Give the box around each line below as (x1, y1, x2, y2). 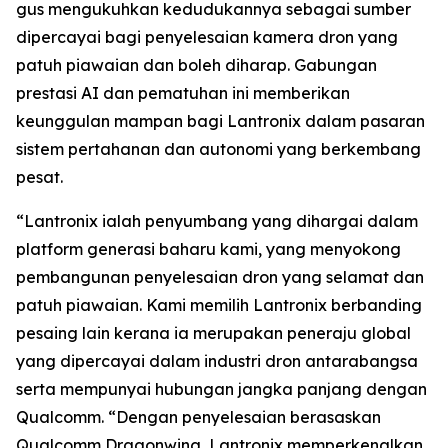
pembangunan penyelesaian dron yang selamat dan (16, 267, 424, 287)
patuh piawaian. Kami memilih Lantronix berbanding (16, 295, 422, 315)
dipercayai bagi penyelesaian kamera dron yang (16, 27, 398, 47)
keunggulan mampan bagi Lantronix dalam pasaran (16, 111, 425, 131)
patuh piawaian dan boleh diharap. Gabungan (16, 55, 377, 75)
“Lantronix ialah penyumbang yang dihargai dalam (16, 211, 418, 231)
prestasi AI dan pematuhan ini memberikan (16, 83, 350, 103)
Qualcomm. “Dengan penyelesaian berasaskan (16, 407, 381, 427)
